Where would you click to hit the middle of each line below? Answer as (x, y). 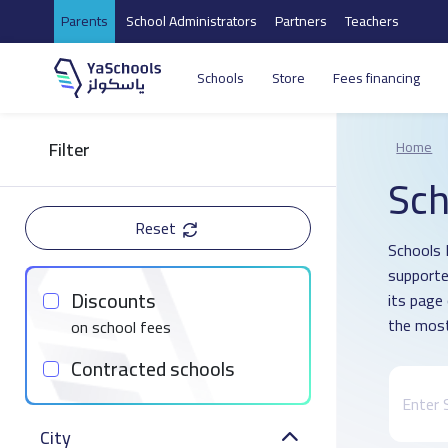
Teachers (371, 21)
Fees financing (376, 78)
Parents (84, 21)
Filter (70, 149)
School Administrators (191, 21)
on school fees (121, 327)
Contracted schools (153, 368)
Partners (300, 21)
